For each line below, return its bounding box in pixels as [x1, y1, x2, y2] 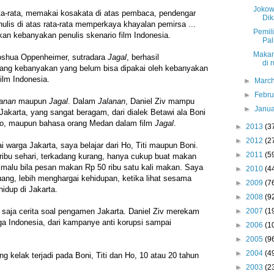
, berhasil [127, 53, 159, 62]
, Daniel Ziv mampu [125, 97, 194, 106]
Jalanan [98, 97, 125, 106]
